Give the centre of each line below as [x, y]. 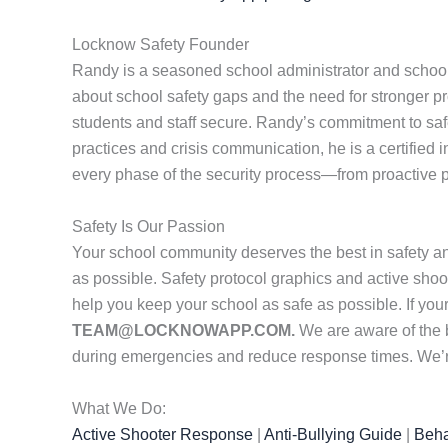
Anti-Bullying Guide [333, 434]
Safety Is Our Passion [148, 226]
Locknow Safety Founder [160, 45]
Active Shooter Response [162, 434]
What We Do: [119, 408]
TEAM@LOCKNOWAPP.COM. [185, 330]
